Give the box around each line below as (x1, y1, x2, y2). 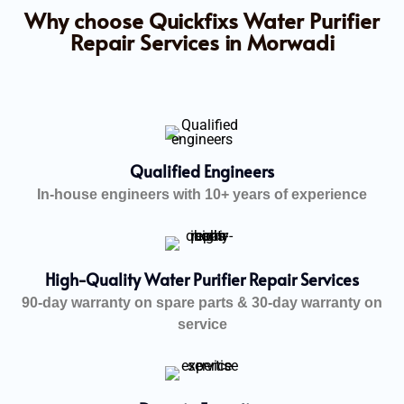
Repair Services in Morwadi (69, 26, 335, 57)
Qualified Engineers (130, 159, 274, 182)
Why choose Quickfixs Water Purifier (24, 5, 380, 35)
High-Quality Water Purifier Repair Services (45, 267, 359, 290)
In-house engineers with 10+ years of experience (37, 186, 367, 202)
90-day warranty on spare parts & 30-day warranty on (22, 294, 382, 310)
